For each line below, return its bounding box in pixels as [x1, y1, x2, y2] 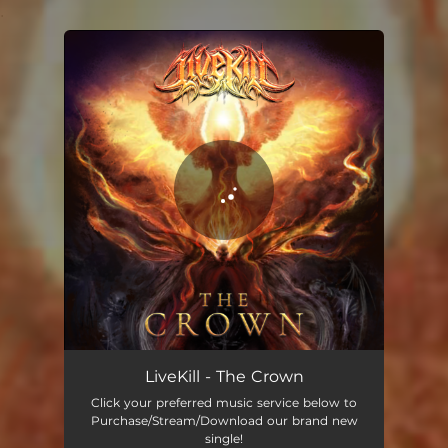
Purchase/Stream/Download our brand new [90, 413, 358, 428]
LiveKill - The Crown [144, 367, 304, 386]
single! [205, 431, 243, 446]
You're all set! [124, 72, 210, 88]
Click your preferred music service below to [91, 395, 357, 410]
